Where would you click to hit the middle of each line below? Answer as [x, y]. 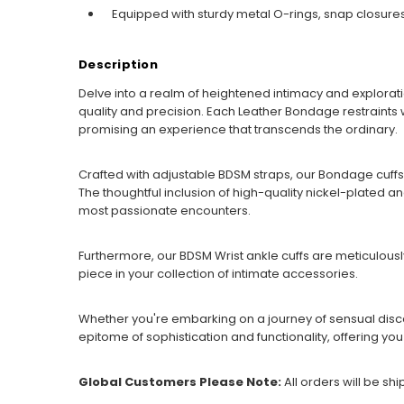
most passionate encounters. [165, 211]
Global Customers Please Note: [180, 382]
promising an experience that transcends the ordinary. [238, 130]
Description [118, 65]
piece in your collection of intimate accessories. [220, 274]
